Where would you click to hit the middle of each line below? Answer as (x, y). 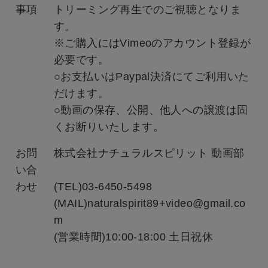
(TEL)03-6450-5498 (103, 187)
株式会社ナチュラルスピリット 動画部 (149, 153)
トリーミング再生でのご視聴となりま (147, 10)
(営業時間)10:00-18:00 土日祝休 (133, 237)
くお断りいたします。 (109, 127)
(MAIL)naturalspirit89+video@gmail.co (150, 204)
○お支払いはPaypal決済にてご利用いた (152, 77)
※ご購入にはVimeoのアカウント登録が (153, 43)
